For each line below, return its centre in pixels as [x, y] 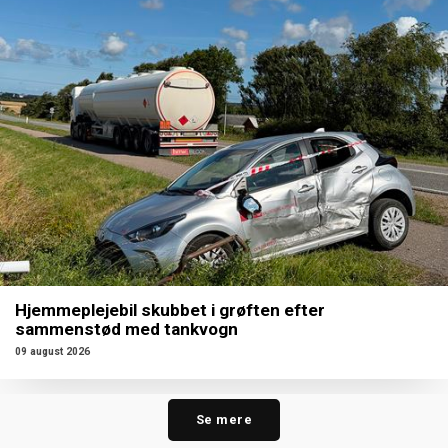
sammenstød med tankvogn [126, 328]
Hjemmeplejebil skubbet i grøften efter [170, 309]
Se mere [224, 420]
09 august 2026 [52, 352]
